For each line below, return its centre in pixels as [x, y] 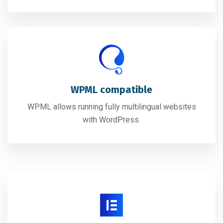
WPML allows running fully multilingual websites [111, 107]
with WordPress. [111, 120]
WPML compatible [111, 90]
